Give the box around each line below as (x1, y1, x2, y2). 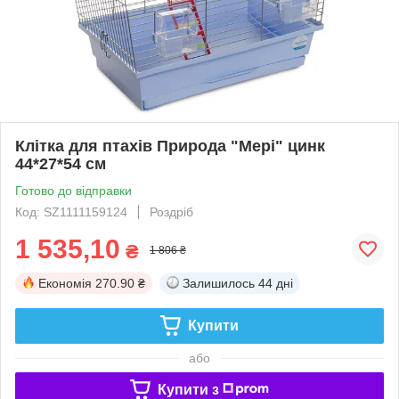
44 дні (258, 275, 293, 290)
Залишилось (183, 275, 255, 290)
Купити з (157, 381, 219, 397)
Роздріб (150, 204, 193, 219)
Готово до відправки (15, 183, 132, 198)
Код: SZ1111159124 (15, 204, 127, 219)
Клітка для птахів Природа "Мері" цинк (15, 136, 325, 155)
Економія (38, 275, 92, 290)
